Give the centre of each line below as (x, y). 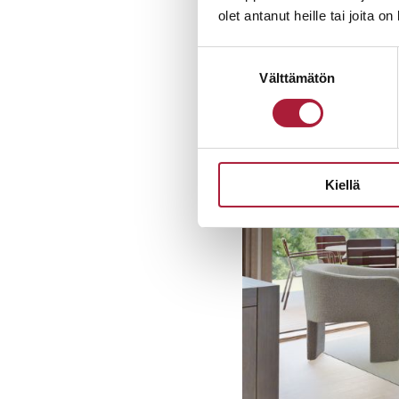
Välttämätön (297, 77)
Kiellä (342, 184)
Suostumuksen (242, 57)
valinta (216, 78)
